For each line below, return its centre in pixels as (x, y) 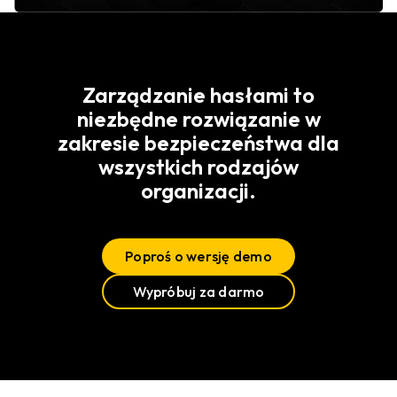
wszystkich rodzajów (198, 167)
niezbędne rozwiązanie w (198, 119)
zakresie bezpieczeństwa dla (198, 143)
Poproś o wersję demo (198, 257)
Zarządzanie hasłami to (198, 95)
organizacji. (198, 191)
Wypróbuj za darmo (198, 292)
